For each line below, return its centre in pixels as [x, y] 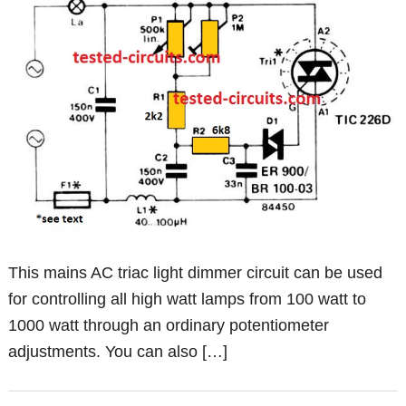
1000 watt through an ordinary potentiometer [169, 326]
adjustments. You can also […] [118, 352]
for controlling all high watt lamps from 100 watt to [188, 300]
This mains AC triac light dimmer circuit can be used [196, 273]
